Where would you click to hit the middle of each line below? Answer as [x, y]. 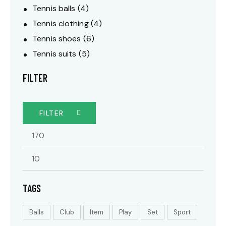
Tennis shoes [57, 39]
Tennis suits [54, 54]
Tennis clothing [61, 24]
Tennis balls [54, 9]
